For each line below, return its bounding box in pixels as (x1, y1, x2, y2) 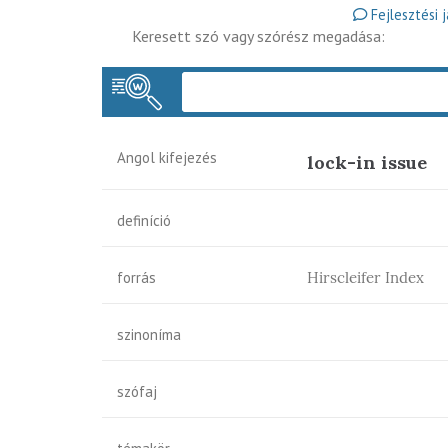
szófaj (117, 382, 157, 401)
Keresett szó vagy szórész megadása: (132, 26, 385, 46)
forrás (117, 268, 156, 287)
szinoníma (117, 325, 181, 344)
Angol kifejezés (117, 148, 217, 167)
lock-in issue (307, 151, 427, 174)
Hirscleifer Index (307, 268, 424, 287)
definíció (117, 211, 171, 230)
